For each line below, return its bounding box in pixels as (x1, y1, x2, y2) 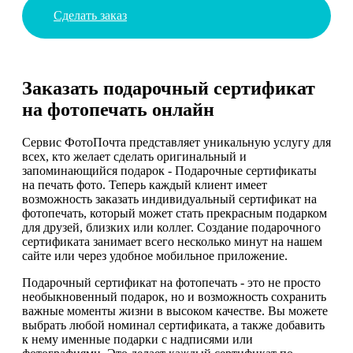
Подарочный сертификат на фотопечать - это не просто (22, 276, 321, 290)
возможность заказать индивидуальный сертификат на (22, 192, 317, 206)
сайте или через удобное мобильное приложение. (22, 249, 288, 263)
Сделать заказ (54, 8, 127, 22)
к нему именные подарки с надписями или (22, 333, 253, 347)
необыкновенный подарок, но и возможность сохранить (22, 290, 326, 304)
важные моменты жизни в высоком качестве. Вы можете (22, 304, 328, 318)
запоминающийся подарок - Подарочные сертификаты (22, 164, 317, 178)
